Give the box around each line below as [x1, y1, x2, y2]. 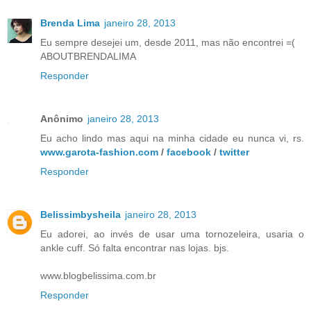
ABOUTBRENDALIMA [40, 50, 136, 62]
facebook [167, 146, 211, 158]
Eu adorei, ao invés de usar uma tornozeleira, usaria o [40, 228, 304, 239]
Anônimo [40, 112, 83, 124]
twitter [219, 146, 249, 158]
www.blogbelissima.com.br [40, 269, 156, 281]
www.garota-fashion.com [40, 146, 158, 158]
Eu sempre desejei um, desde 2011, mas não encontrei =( [40, 36, 295, 48]
